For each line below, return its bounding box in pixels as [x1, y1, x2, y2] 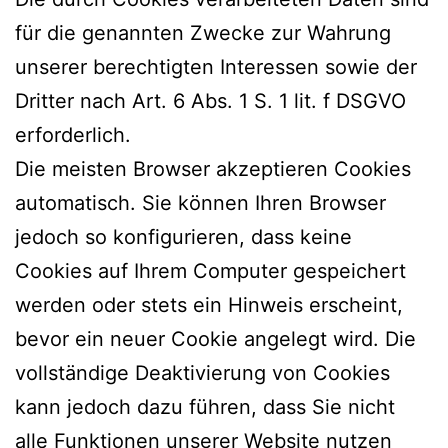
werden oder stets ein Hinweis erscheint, [15, 292, 403, 317]
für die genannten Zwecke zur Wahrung [15, 20, 391, 45]
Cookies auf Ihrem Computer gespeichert [15, 258, 406, 283]
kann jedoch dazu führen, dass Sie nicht [15, 394, 395, 419]
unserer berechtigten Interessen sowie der [15, 54, 417, 79]
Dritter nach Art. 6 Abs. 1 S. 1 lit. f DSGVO [15, 88, 406, 113]
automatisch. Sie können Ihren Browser [15, 190, 386, 215]
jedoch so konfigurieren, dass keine [15, 224, 352, 249]
